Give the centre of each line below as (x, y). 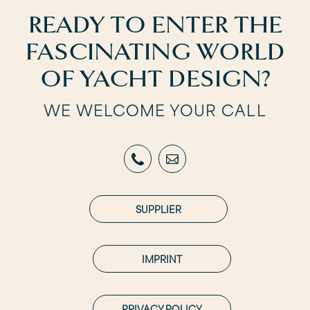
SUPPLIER (158, 209)
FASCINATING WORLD (155, 52)
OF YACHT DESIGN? (155, 79)
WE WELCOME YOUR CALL (155, 110)
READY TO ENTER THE (155, 25)
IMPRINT (162, 259)
